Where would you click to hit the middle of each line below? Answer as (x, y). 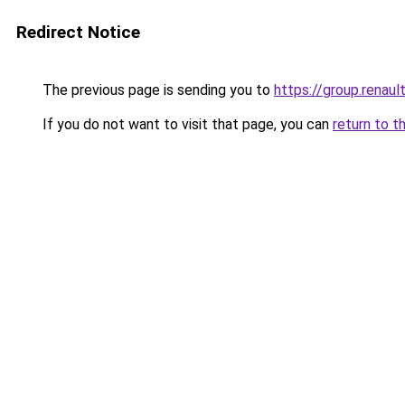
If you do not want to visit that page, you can (186, 124)
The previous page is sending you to (156, 90)
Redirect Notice (78, 32)
